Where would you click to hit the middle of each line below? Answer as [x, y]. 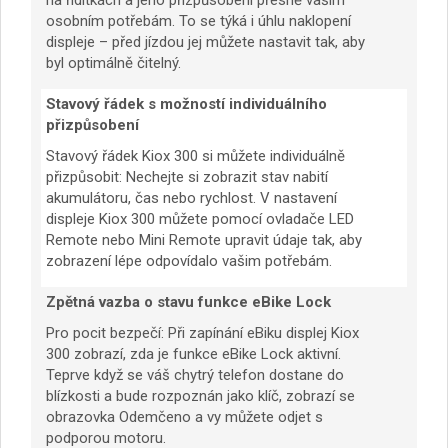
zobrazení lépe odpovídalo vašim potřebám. [189, 261]
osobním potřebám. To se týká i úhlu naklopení [198, 21]
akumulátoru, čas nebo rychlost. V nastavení [191, 198]
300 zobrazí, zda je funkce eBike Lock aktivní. [193, 354]
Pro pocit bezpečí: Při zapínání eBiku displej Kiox [202, 333]
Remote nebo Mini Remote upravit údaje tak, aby [204, 240]
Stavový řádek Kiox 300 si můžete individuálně [195, 156]
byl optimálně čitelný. [113, 63]
